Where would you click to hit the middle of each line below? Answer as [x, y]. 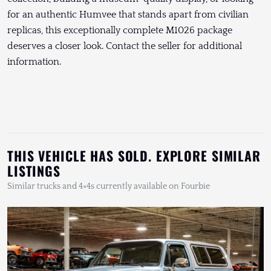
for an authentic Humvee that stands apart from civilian [128, 15]
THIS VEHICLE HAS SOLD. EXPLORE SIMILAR [134, 156]
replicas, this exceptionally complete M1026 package [120, 31]
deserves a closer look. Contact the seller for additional [125, 46]
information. [35, 62]
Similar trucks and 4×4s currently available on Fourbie [109, 187]
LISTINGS [34, 171]
